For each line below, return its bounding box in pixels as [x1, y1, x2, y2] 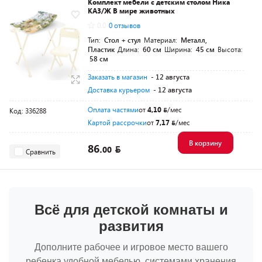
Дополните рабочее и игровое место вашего [34, 242, 228, 252]
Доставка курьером [88, 85, 150, 94]
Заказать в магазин [88, 72, 147, 81]
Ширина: [164, 44, 194, 54]
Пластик [88, 44, 115, 54]
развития [98, 218, 164, 234]
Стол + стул [104, 35, 141, 44]
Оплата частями [88, 105, 139, 114]
